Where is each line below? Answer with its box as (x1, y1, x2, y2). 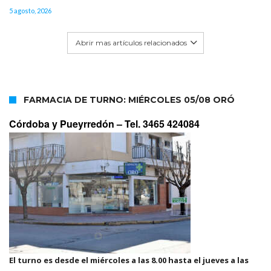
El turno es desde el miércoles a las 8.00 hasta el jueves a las (9, 255, 249, 266)
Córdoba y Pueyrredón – (9, 117, 125, 131)
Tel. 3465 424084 (125, 117, 200, 131)
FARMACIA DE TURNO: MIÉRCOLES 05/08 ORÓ (24, 94, 235, 106)
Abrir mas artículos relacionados (76, 38, 187, 48)
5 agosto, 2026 (9, 7, 51, 15)
